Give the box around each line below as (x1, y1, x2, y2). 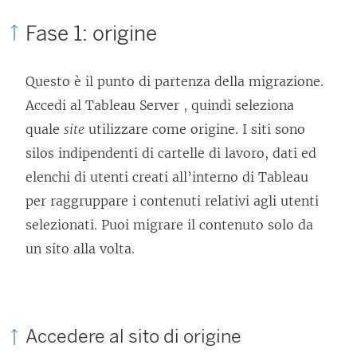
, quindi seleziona (179, 96, 294, 113)
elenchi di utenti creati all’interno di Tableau (25, 168, 308, 185)
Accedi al (25, 96, 85, 113)
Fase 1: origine (25, 20, 157, 46)
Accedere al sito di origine (25, 325, 241, 348)
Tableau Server (85, 96, 179, 113)
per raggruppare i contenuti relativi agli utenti (25, 192, 319, 209)
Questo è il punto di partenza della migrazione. (25, 73, 324, 89)
